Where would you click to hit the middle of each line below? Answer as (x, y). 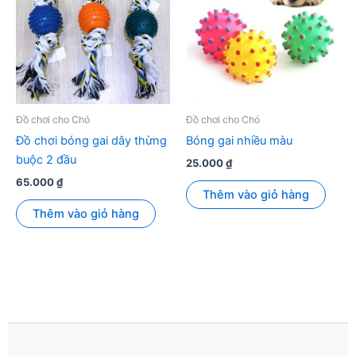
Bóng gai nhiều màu (239, 141)
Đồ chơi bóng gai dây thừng (91, 141)
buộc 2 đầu (46, 160)
